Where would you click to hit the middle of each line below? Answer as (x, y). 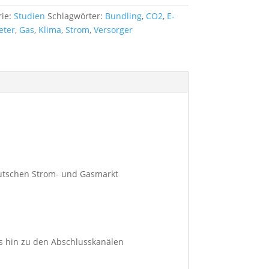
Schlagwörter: (76, 16)
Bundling (123, 16)
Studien (29, 16)
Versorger (113, 29)
